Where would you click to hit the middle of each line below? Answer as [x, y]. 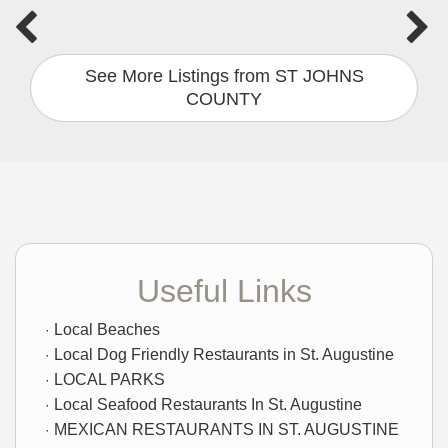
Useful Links [224, 291]
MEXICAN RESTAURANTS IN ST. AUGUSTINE [226, 430]
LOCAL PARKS [109, 380]
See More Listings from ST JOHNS [224, 76]
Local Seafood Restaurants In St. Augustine [208, 405]
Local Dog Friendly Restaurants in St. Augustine [224, 355]
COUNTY [224, 99]
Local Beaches [107, 330]
